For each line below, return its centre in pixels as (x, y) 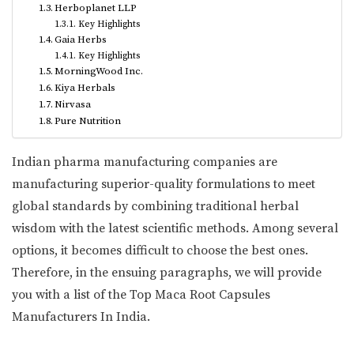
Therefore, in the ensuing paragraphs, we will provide (167, 272)
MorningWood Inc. (99, 71)
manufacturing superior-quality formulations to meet (164, 184)
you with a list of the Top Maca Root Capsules (141, 294)
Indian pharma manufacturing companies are (145, 162)
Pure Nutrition (88, 121)
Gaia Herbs (81, 39)
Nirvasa (73, 104)
